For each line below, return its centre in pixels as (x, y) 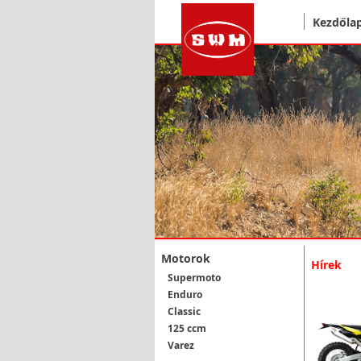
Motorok (186, 258)
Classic (184, 311)
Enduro (185, 295)
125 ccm (187, 328)
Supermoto (194, 278)
